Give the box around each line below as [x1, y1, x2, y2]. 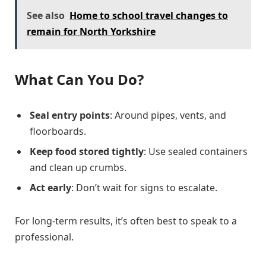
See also [27, 9, 65, 23]
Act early [30, 180, 71, 194]
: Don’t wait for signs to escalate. [71, 180, 217, 194]
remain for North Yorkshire [27, 25, 156, 39]
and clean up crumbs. [30, 160, 126, 174]
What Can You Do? [15, 69, 144, 89]
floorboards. [30, 124, 86, 138]
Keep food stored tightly [30, 144, 144, 158]
